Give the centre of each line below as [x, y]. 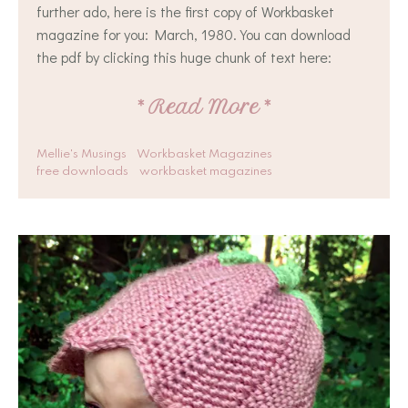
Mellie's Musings [82, 154]
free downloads [82, 171]
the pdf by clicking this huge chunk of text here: [184, 56]
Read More [204, 107]
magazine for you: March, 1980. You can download [194, 34]
